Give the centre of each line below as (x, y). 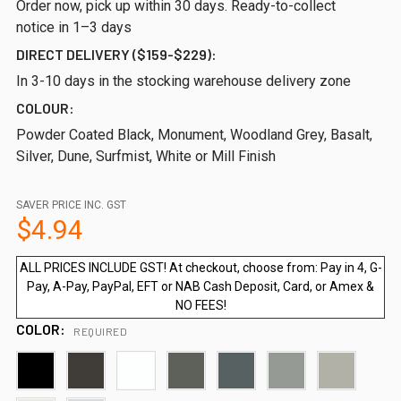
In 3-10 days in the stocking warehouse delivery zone (183, 81)
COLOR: (42, 329)
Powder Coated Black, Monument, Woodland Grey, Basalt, (194, 135)
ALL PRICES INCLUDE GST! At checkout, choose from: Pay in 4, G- (200, 268)
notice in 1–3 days (74, 27)
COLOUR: (45, 108)
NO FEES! (200, 305)
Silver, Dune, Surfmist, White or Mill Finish (146, 156)
